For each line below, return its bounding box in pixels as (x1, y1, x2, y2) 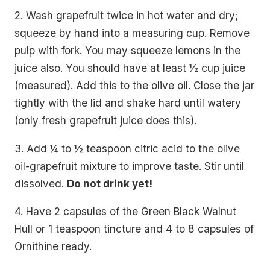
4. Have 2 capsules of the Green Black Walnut (14, 205, 236, 218)
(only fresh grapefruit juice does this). (14, 114, 196, 127)
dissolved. (14, 177, 67, 190)
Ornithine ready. (14, 240, 92, 253)
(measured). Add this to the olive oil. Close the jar (14, 79, 254, 92)
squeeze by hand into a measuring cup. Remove (14, 27, 250, 40)
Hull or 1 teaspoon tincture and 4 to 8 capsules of (14, 222, 254, 236)
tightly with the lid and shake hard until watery (14, 96, 241, 110)
